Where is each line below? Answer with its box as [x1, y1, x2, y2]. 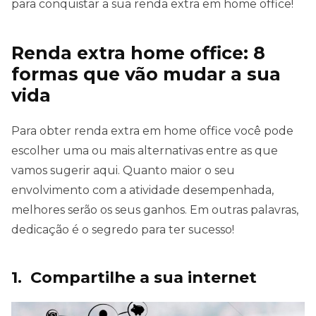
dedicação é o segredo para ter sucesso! [11, 223, 234, 237]
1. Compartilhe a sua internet [11, 267, 257, 288]
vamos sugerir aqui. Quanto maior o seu [11, 164, 235, 178]
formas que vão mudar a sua [11, 63, 281, 85]
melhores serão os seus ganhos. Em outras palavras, [11, 203, 298, 217]
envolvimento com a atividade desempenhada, [11, 183, 274, 197]
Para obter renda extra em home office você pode [11, 124, 293, 138]
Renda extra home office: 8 [11, 42, 265, 64]
